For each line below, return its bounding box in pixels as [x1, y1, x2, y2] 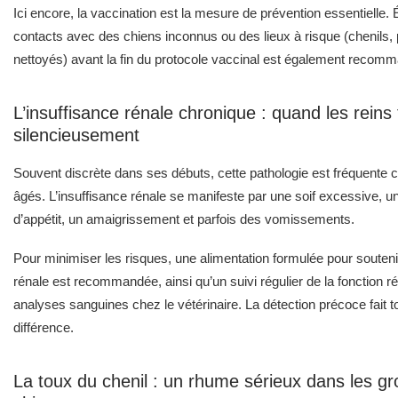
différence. [13, 319, 74, 335]
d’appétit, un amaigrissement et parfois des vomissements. [13, 211, 354, 227]
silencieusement [13, 124, 139, 145]
